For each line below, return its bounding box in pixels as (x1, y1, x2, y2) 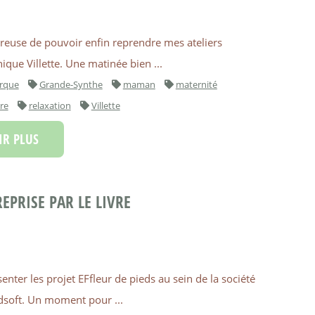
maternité (175, 78, 217, 91)
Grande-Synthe (39, 78, 103, 91)
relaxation (28, 99, 71, 112)
